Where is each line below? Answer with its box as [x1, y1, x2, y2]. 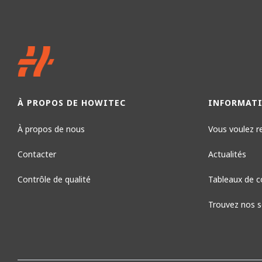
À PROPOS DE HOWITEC [18, 96, 126, 108]
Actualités [208, 148, 246, 160]
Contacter [18, 148, 56, 160]
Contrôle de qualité [18, 173, 91, 185]
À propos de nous [18, 123, 85, 135]
